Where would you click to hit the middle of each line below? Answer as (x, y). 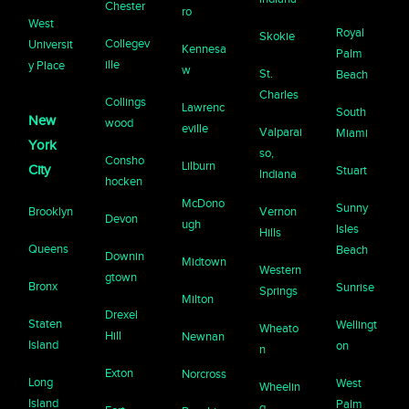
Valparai (280, 131)
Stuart (351, 170)
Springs (278, 290)
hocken (124, 181)
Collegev (128, 43)
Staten (46, 323)
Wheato (278, 328)
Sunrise (355, 287)
